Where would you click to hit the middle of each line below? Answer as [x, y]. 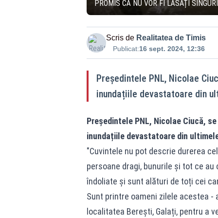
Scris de [120, 38]
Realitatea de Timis [171, 38]
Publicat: [126, 49]
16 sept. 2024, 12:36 [172, 49]
